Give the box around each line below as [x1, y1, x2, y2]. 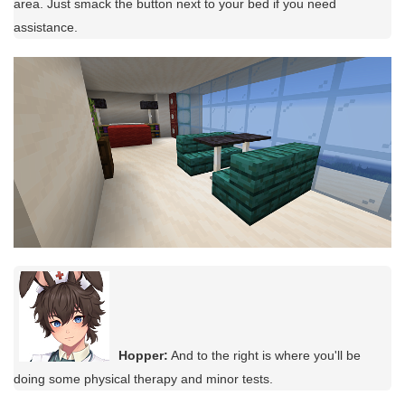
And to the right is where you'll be [168, 347, 361, 363]
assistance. [14, 20, 78, 35]
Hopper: [118, 347, 168, 363]
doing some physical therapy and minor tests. [14, 371, 273, 386]
